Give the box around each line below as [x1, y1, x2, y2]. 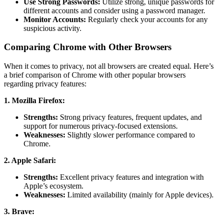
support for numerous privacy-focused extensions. [24, 122, 178, 130]
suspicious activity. [24, 24, 82, 32]
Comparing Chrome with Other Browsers [4, 42, 171, 53]
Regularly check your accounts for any [86, 15, 208, 24]
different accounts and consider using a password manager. [24, 6, 205, 15]
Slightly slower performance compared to [65, 131, 195, 139]
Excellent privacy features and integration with [58, 173, 204, 181]
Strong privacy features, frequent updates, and [58, 113, 202, 121]
